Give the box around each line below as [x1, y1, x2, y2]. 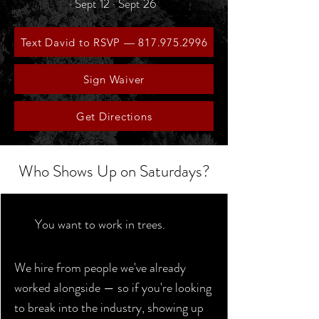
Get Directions [75, 109, 152, 123]
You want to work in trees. [34, 215, 165, 234]
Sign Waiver [83, 72, 145, 86]
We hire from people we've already [14, 258, 186, 277]
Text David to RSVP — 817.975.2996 [20, 35, 208, 49]
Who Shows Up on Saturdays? [18, 159, 210, 183]
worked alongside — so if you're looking [14, 278, 211, 297]
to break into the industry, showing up [14, 298, 204, 317]
